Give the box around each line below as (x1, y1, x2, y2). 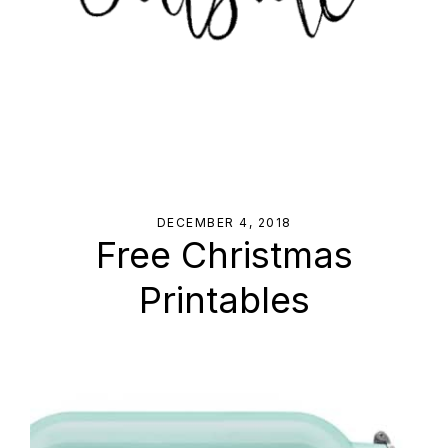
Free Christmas (95, 233, 353, 278)
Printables (138, 278, 310, 323)
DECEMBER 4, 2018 (156, 215, 292, 231)
